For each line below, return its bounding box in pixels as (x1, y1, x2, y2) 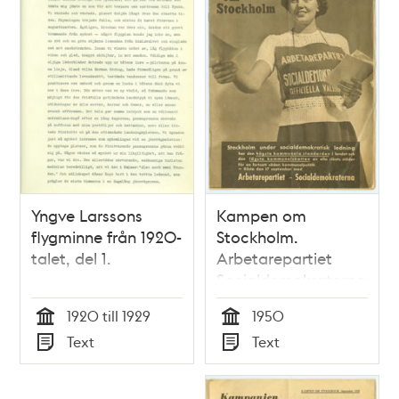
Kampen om (216, 205, 306, 226)
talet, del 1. (31, 248, 111, 269)
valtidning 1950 (216, 290, 329, 312)
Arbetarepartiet (216, 248, 332, 269)
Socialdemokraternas (216, 269, 372, 290)
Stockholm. (216, 226, 297, 248)
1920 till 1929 (67, 306, 151, 326)
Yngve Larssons (31, 205, 143, 226)
